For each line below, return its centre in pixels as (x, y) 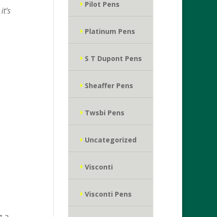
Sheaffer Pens (109, 85)
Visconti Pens (108, 194)
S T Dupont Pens (113, 58)
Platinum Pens (110, 31)
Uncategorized (110, 140)
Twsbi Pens (104, 113)
